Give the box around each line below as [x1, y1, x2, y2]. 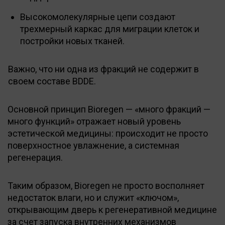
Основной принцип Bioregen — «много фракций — [8, 103, 210, 115]
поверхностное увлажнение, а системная [8, 140, 179, 151]
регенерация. [8, 152, 63, 163]
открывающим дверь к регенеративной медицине [8, 204, 217, 215]
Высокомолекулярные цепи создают [20, 11, 175, 22]
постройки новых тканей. [20, 35, 125, 46]
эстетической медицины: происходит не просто [8, 128, 208, 139]
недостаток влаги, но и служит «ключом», [8, 192, 179, 203]
